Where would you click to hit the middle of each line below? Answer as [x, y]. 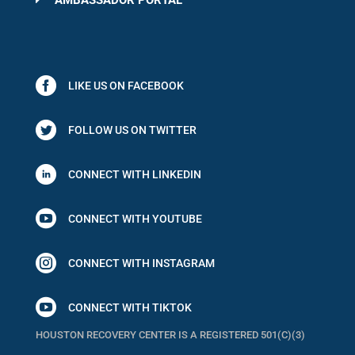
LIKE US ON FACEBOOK [126, 85]
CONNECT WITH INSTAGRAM [141, 263]
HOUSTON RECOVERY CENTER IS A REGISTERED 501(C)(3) [170, 334]
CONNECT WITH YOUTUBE [135, 218]
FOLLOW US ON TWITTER [132, 130]
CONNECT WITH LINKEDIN [134, 174]
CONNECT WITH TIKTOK [130, 307]
